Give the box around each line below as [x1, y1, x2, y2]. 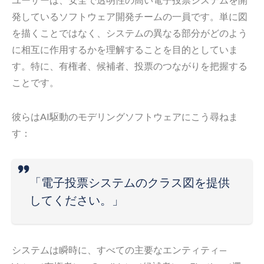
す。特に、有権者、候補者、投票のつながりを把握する [12, 60, 247, 71]
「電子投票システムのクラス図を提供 [29, 175, 230, 190]
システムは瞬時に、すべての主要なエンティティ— [12, 243, 227, 255]
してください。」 [29, 193, 124, 207]
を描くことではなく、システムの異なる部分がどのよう [12, 27, 247, 38]
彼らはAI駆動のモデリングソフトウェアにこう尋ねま [12, 110, 238, 122]
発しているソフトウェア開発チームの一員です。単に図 [12, 10, 247, 22]
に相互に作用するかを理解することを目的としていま [12, 43, 238, 55]
